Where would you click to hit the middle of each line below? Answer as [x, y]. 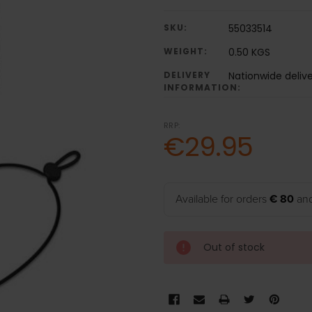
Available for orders [222, 200]
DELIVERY [187, 75]
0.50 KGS [249, 53]
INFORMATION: [202, 88]
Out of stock [234, 248]
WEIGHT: [185, 52]
